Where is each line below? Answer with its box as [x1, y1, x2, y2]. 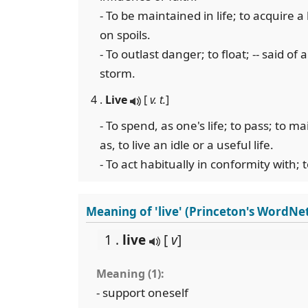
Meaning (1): [96, 266, 164, 281]
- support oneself [96, 285, 188, 300]
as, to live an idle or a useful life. [100, 137, 274, 153]
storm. [100, 65, 135, 81]
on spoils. [100, 27, 151, 43]
